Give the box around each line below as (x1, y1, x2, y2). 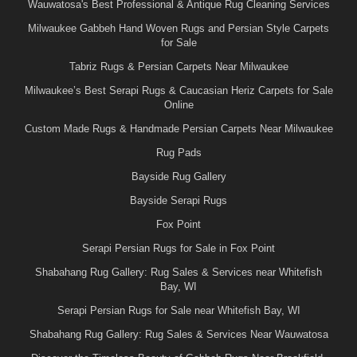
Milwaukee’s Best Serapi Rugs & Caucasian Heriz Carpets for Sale (24, 84, 333, 96)
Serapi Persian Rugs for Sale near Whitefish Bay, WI (57, 304, 300, 316)
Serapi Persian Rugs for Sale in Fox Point (82, 241, 275, 254)
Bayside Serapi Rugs (130, 194, 227, 206)
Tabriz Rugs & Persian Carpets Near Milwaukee (69, 60, 288, 73)
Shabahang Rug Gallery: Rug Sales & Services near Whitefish (35, 265, 322, 278)
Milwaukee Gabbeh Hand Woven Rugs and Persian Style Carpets (28, 22, 329, 34)
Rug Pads (155, 146, 202, 159)
